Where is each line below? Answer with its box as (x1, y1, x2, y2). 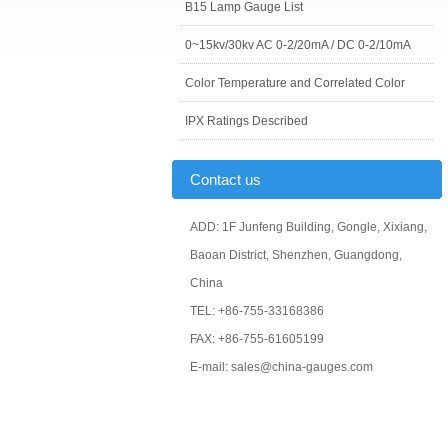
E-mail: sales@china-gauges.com (190, 360, 373, 374)
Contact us (190, 171, 261, 188)
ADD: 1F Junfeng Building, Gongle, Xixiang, (190, 220, 427, 234)
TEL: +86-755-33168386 (190, 304, 324, 318)
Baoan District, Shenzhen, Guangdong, (190, 248, 402, 262)
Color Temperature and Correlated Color (185, 76, 405, 90)
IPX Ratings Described (185, 114, 308, 128)
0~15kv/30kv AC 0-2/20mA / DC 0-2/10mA (185, 38, 411, 52)
